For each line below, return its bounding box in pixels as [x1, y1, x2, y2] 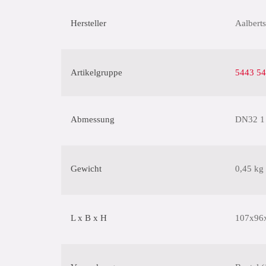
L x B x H [71, 213, 107, 223]
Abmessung [71, 115, 115, 124]
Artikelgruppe [71, 68, 122, 77]
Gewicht [71, 164, 102, 173]
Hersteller [71, 18, 106, 28]
